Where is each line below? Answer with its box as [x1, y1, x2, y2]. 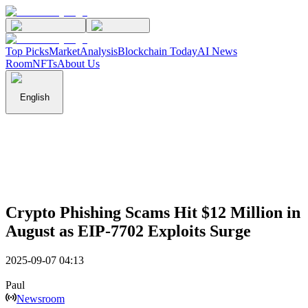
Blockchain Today [118, 45, 197, 57]
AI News [197, 45, 237, 57]
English [19, 92, 49, 103]
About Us [57, 58, 100, 69]
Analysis [80, 45, 118, 57]
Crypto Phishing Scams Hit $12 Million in [5, 203, 300, 221]
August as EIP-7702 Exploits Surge [5, 221, 251, 240]
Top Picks [5, 45, 49, 57]
